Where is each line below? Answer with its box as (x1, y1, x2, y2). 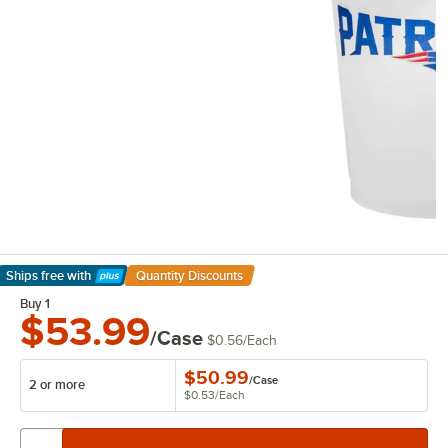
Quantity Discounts (135, 268, 243, 283)
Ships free (6, 268, 64, 283)
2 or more (29, 378, 85, 392)
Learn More (5, 277, 95, 297)
